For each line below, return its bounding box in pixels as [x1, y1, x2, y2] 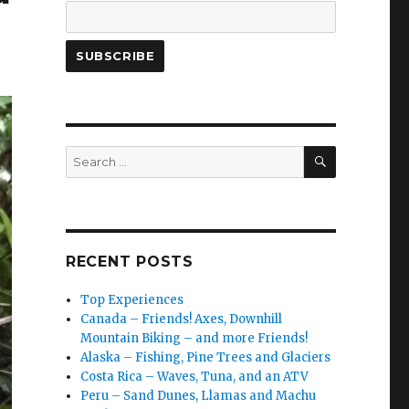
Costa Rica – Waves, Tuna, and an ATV [80, 368, 309, 384]
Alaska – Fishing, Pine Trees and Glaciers [80, 349, 331, 365]
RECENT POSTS [65, 252, 194, 270]
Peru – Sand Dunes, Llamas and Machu [80, 387, 317, 404]
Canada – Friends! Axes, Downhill [80, 310, 283, 327]
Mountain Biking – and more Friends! [80, 330, 309, 346]
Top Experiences [80, 291, 184, 308]
